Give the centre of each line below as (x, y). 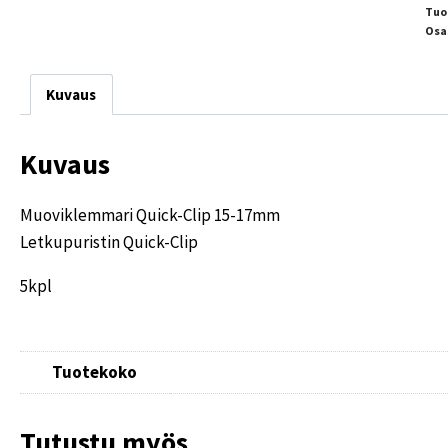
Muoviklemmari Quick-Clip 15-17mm (149, 214)
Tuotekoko (95, 371)
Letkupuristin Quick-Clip (108, 241)
